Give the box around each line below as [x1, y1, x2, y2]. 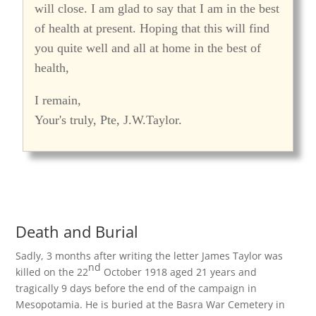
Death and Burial [16, 221, 139, 242]
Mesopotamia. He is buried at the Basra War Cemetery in [16, 298, 286, 311]
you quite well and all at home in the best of [35, 41, 262, 55]
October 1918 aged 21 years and [101, 265, 257, 279]
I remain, [35, 93, 82, 107]
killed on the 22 [16, 265, 89, 279]
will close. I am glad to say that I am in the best [35, 1, 280, 16]
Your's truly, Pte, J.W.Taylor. [35, 113, 183, 127]
